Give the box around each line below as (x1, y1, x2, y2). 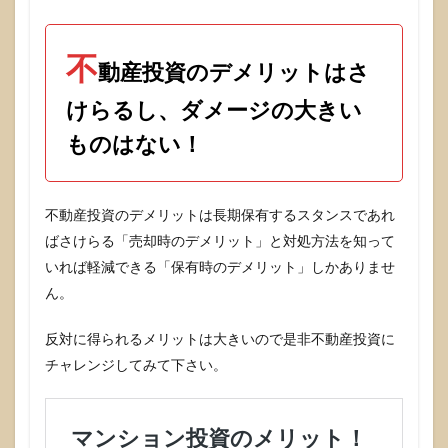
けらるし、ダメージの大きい (66, 97, 362, 123)
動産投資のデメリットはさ (98, 59, 370, 85)
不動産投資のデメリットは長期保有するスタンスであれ (45, 207, 395, 223)
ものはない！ (66, 131, 203, 157)
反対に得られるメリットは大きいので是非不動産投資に (45, 331, 395, 347)
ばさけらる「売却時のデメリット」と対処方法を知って (45, 233, 395, 249)
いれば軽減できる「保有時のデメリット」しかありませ (45, 259, 395, 275)
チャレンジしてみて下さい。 (45, 357, 227, 373)
